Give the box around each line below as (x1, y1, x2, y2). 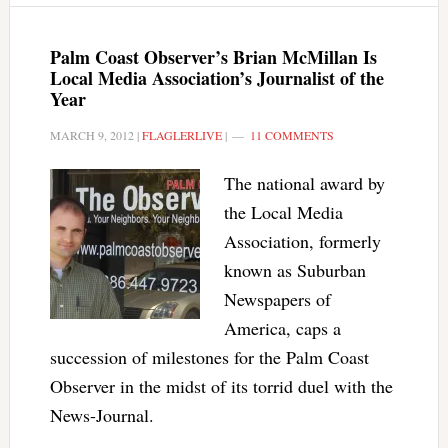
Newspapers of (223, 287, 331, 311)
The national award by (223, 171, 385, 195)
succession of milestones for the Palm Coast (49, 345, 369, 369)
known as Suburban (223, 258, 366, 282)
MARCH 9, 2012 (49, 127, 134, 143)
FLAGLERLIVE (141, 127, 222, 143)
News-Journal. (49, 403, 154, 427)
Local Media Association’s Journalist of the (49, 65, 384, 91)
